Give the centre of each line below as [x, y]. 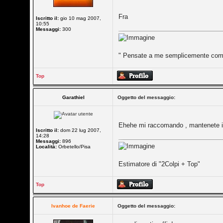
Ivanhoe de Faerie [73, 206]
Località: [47, 147]
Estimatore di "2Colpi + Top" [160, 164]
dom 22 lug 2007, [80, 130]
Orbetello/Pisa [74, 147]
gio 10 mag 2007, [80, 18]
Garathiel [73, 97]
